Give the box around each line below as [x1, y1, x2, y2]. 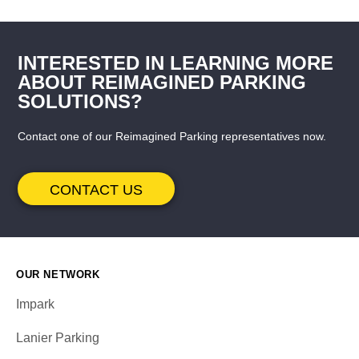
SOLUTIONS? [18, 91, 143, 113]
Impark [16, 297, 54, 312]
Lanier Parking [16, 331, 99, 345]
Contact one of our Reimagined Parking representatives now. [18, 130, 327, 143]
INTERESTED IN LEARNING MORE [18, 52, 334, 75]
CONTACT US [50, 182, 143, 199]
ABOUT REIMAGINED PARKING [18, 71, 307, 94]
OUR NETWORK [16, 268, 100, 281]
